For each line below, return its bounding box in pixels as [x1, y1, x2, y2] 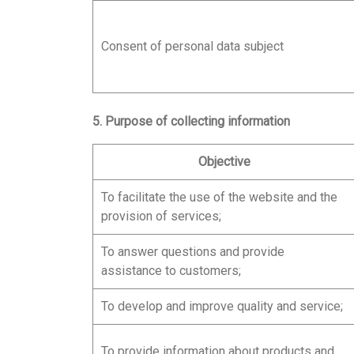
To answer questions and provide [101, 244, 284, 259]
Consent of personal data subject [101, 39, 284, 54]
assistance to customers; [101, 263, 241, 278]
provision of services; [101, 209, 221, 224]
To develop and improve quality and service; [101, 299, 343, 314]
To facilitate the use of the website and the [101, 190, 337, 205]
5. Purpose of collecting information [92, 114, 290, 129]
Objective [198, 154, 250, 169]
